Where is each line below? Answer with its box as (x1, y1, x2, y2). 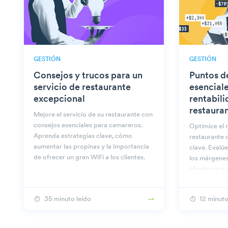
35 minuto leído (44, 195, 91, 203)
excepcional (34, 95, 85, 104)
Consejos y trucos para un (34, 71, 143, 80)
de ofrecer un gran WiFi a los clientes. (34, 154, 146, 161)
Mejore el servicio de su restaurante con (34, 111, 153, 118)
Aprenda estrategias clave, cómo (34, 132, 133, 139)
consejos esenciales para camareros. (34, 122, 143, 129)
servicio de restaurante (34, 83, 131, 92)
